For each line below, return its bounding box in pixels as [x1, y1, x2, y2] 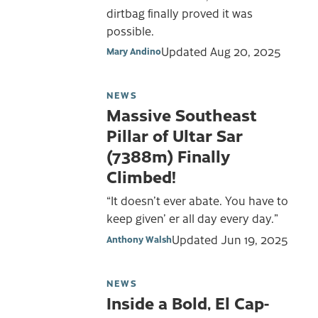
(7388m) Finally [106, 144, 230, 168]
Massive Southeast [106, 103, 257, 126]
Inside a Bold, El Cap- [106, 290, 269, 314]
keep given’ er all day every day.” [106, 209, 278, 226]
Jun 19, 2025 [221, 231, 288, 247]
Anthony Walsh [106, 232, 172, 245]
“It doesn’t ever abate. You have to [106, 192, 288, 208]
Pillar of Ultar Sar [106, 124, 243, 147]
